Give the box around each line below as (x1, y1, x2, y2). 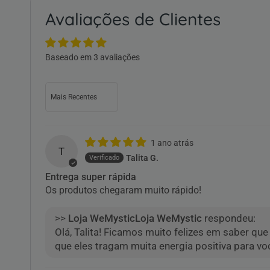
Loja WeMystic (135, 212, 202, 225)
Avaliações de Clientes (45, 8, 221, 30)
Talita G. (126, 152, 159, 163)
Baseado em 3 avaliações (45, 52, 140, 62)
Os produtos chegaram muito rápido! (45, 184, 202, 196)
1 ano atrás (151, 138, 194, 148)
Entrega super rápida (45, 171, 136, 183)
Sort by (45, 82, 69, 91)
